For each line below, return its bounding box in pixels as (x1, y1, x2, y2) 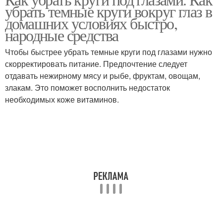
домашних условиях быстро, (5, 12, 177, 34)
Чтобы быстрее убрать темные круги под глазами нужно (5, 46, 212, 57)
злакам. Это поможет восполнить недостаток (5, 82, 170, 93)
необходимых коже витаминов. (5, 94, 119, 105)
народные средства (5, 24, 118, 46)
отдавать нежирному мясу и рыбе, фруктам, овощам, (5, 70, 200, 81)
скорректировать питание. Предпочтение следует (5, 58, 187, 69)
